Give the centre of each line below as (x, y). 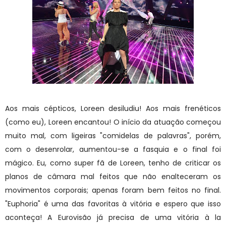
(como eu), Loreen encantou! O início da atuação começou (113, 122)
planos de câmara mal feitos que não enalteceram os (113, 176)
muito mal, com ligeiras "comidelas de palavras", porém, (113, 135)
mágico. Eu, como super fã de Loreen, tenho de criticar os (113, 163)
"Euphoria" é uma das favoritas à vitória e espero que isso (113, 204)
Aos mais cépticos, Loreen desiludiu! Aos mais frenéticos (113, 108)
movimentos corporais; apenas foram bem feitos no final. (113, 190)
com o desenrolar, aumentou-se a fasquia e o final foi (113, 149)
